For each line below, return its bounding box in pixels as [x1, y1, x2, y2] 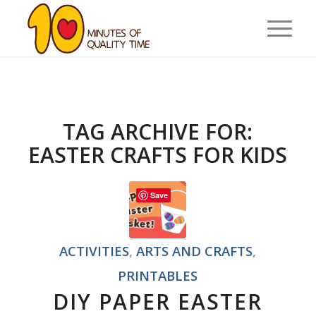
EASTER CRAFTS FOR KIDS [28, 140, 288, 169]
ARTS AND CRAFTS [136, 242, 253, 260]
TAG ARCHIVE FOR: [63, 117, 253, 146]
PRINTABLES [118, 267, 198, 284]
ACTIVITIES [59, 242, 130, 260]
